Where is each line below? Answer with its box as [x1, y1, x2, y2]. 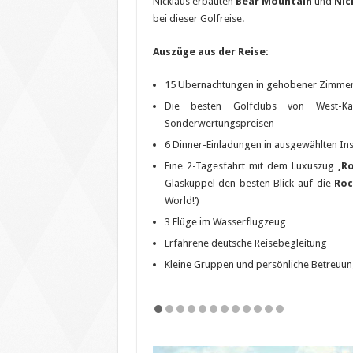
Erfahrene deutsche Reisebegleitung [164, 236, 327, 249]
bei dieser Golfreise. [152, 12, 244, 24]
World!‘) [164, 194, 199, 206]
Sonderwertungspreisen [164, 117, 274, 129]
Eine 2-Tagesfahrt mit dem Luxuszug [164, 159, 338, 172]
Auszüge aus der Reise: [152, 45, 269, 58]
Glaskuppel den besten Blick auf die [164, 176, 335, 189]
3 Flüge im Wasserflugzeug [164, 215, 286, 228]
